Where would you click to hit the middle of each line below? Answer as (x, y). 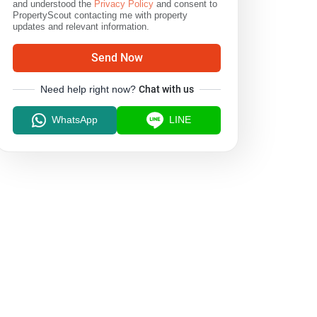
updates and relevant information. (81, 27)
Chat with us (166, 89)
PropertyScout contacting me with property (100, 15)
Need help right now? (88, 90)
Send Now (117, 58)
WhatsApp (75, 120)
